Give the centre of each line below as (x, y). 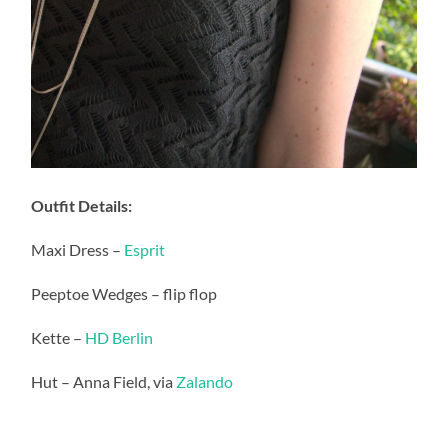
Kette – (58, 338)
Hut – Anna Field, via (104, 382)
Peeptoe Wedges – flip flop (124, 294)
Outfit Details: (82, 206)
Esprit (143, 250)
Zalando (205, 382)
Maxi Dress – (76, 250)
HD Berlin (119, 338)
